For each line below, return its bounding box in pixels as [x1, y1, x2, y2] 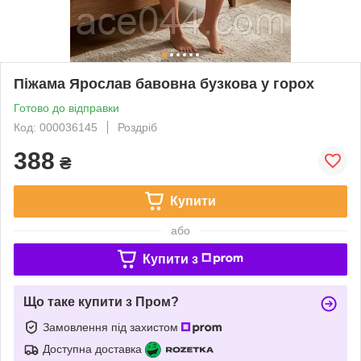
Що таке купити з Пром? [23, 294, 179, 309]
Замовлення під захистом [43, 320, 181, 334]
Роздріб [118, 120, 157, 134]
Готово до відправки [14, 101, 119, 114]
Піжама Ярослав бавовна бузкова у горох [14, 75, 314, 92]
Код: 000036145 [14, 120, 98, 134]
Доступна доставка [43, 342, 142, 355]
